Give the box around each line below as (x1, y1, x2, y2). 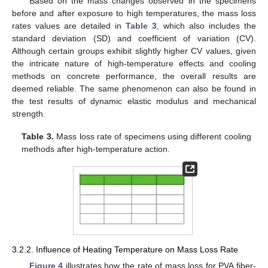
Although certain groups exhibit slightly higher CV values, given (12, 46, 256, 56)
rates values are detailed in (12, 21, 126, 31)
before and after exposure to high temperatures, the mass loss (12, 8, 256, 19)
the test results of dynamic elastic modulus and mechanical (12, 96, 256, 106)
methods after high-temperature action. (22, 144, 170, 154)
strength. (12, 109, 45, 119)
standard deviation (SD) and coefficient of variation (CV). (12, 33, 256, 44)
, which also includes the (157, 21, 256, 31)
